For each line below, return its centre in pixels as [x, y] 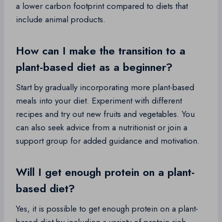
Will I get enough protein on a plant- [105, 172]
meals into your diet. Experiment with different [99, 101]
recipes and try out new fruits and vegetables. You [105, 114]
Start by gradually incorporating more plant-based [105, 87]
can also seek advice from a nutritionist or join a [102, 128]
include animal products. [61, 20]
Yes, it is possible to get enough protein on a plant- [107, 209]
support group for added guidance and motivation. [108, 141]
